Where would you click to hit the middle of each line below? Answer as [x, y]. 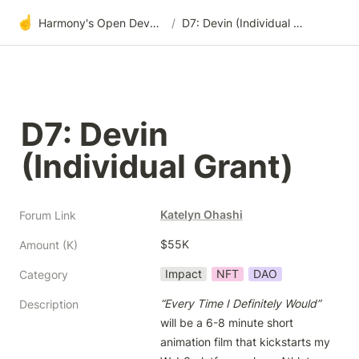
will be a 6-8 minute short [227, 323]
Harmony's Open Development [155, 22]
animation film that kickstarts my [245, 342]
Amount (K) [48, 245]
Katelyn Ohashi [202, 214]
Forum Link [48, 215]
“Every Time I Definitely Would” [240, 303]
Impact [184, 274]
